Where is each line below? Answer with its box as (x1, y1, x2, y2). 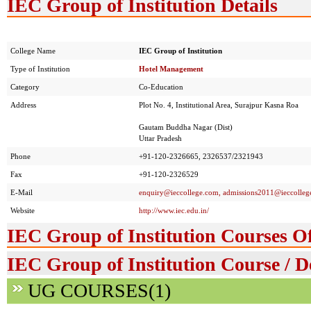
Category (10, 83, 40, 91)
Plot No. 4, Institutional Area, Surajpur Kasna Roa (139, 101, 299, 109)
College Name (10, 47, 56, 55)
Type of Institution (10, 65, 70, 73)
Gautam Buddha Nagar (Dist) (139, 123, 233, 131)
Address (10, 101, 36, 109)
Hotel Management (139, 65, 203, 73)
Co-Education (139, 83, 183, 91)
